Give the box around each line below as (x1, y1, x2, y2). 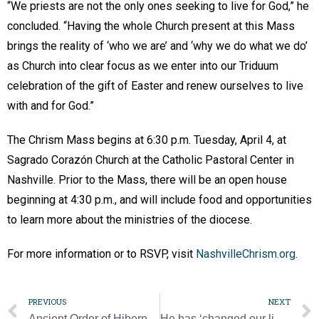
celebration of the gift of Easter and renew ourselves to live (7, 78, 303, 93)
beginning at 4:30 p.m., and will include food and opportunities (7, 192, 312, 206)
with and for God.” (7, 98, 97, 113)
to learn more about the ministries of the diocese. (7, 212, 255, 226)
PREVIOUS (28, 296, 66, 307)
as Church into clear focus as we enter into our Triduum (7, 58, 278, 73)
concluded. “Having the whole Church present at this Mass (7, 19, 295, 33)
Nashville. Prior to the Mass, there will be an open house (7, 172, 287, 187)
